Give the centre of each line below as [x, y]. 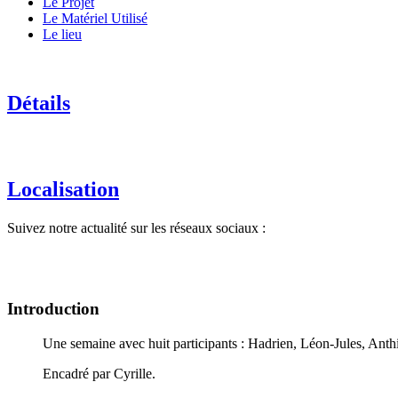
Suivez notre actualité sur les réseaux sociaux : [136, 228]
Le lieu [62, 34]
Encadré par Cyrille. [99, 373]
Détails [39, 103]
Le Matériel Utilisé [95, 18]
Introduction [53, 308]
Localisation [63, 189]
